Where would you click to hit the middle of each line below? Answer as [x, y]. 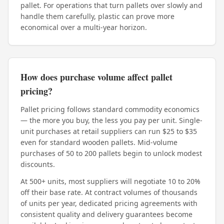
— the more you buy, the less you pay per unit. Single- [111, 120]
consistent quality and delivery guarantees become [106, 214]
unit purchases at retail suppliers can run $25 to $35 [109, 131]
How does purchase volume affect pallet [96, 77]
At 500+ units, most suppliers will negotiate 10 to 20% [110, 181]
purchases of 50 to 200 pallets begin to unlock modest [111, 153]
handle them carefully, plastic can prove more [97, 16]
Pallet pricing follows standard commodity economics [110, 109]
